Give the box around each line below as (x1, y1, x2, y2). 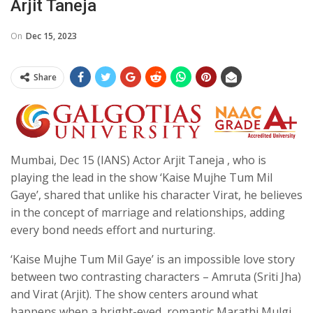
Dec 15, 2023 (26, 29, 77, 42)
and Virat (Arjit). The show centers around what (10, 286, 258, 303)
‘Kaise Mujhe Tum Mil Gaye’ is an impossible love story (10, 252, 295, 268)
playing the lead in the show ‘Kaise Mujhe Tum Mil (10, 170, 272, 186)
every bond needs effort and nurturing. (10, 222, 215, 238)
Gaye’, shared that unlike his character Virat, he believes (10, 187, 303, 203)
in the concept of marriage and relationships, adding (10, 205, 285, 221)
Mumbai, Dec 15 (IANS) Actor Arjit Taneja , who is (10, 152, 266, 168)
